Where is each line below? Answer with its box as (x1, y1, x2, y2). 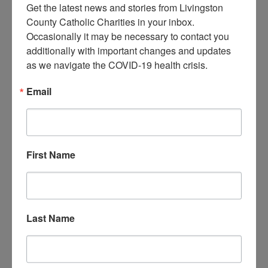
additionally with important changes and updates (26, 43, 231, 57)
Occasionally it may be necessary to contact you (26, 29, 229, 43)
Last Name (26, 211, 75, 225)
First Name (26, 147, 75, 162)
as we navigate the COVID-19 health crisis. (26, 57, 208, 72)
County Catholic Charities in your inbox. (26, 14, 194, 29)
